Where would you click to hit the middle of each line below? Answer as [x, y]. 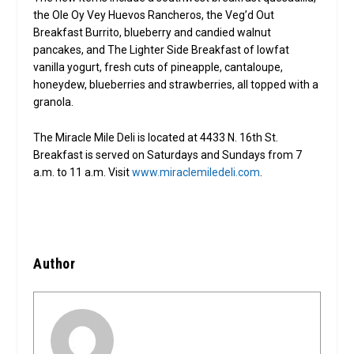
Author [55, 263]
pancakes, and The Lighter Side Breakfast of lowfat [162, 50]
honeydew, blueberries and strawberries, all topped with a [176, 85]
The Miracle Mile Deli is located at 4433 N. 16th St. [156, 137]
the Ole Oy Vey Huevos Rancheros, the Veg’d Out [154, 15]
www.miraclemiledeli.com [196, 172]
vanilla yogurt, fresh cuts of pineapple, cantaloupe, [158, 68]
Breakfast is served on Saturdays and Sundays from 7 [168, 154]
